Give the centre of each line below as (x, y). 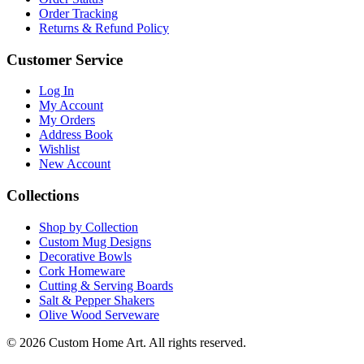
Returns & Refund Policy (104, 28)
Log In (56, 91)
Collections (43, 195)
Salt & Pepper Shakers (97, 300)
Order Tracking (78, 13)
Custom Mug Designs (95, 241)
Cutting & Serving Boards (106, 285)
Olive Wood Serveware (99, 314)
